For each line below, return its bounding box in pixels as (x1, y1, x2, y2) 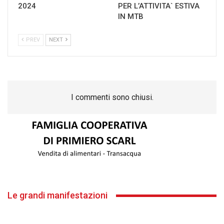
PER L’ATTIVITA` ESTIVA (118, 1, 199, 11)
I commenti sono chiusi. (70, 92, 153, 102)
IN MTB (118, 12, 143, 21)
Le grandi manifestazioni (7, 190, 107, 201)
